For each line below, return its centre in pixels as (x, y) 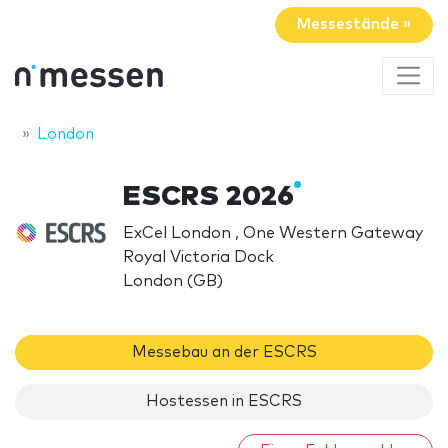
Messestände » (354, 25)
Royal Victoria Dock (199, 256)
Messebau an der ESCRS (224, 352)
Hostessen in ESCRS (224, 402)
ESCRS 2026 (209, 196)
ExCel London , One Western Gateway (273, 232)
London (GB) (173, 280)
